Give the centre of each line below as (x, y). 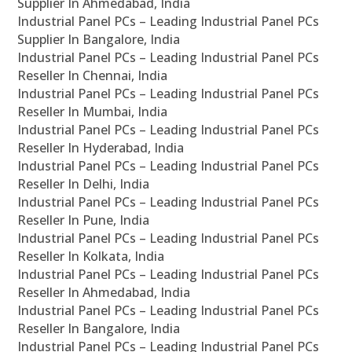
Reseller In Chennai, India (93, 76)
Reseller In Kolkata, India (91, 257)
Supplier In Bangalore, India (99, 40)
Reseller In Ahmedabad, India (104, 293)
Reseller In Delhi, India (84, 184)
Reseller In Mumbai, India (93, 112)
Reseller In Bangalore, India (99, 329)
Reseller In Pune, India (84, 220)
